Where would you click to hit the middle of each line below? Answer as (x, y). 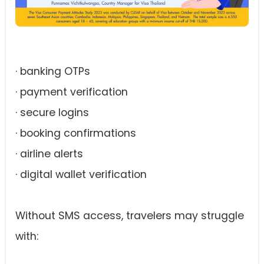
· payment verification (72, 92)
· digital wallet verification (81, 175)
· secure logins (52, 113)
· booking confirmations (76, 133)
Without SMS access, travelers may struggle (130, 216)
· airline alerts (49, 154)
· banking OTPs (53, 72)
